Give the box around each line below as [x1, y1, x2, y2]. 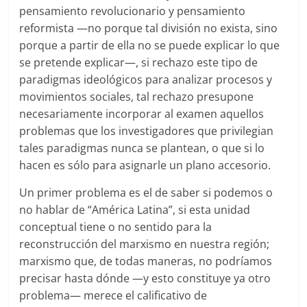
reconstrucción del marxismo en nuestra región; [19, 236, 270, 252]
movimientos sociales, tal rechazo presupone [19, 89, 254, 105]
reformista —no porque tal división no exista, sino [19, 21, 278, 36]
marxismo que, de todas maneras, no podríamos [19, 254, 273, 269]
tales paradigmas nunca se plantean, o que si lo [19, 140, 265, 156]
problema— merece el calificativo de [19, 288, 208, 304]
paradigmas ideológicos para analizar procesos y [19, 72, 273, 88]
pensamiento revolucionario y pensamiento [19, 3, 246, 19]
